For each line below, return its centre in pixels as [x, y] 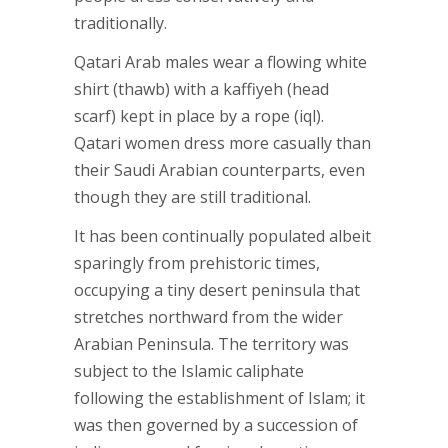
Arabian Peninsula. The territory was [211, 343]
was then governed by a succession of [216, 424]
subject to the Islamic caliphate [189, 370]
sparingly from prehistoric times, [197, 262]
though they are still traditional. [192, 196]
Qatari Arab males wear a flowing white [220, 61]
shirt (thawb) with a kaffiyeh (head [201, 88]
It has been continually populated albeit [222, 235]
